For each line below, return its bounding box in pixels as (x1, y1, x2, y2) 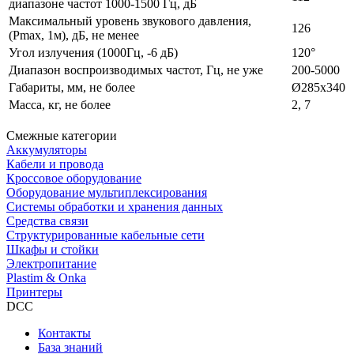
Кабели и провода (6, 156, 104, 171)
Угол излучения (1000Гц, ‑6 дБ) (9, 45, 178, 59)
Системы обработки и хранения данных (6, 199, 223, 213)
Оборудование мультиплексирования (6, 185, 207, 199)
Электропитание (6, 256, 96, 270)
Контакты (38, 326, 91, 340)
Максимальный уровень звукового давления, (9, 13, 251, 28)
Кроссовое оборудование (6, 171, 141, 185)
